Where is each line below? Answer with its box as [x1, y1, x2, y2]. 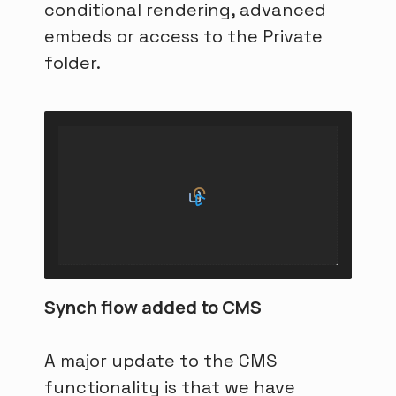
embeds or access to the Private [44, 25, 323, 49]
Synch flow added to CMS [44, 295, 262, 320]
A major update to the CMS [44, 349, 278, 373]
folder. [44, 51, 101, 75]
